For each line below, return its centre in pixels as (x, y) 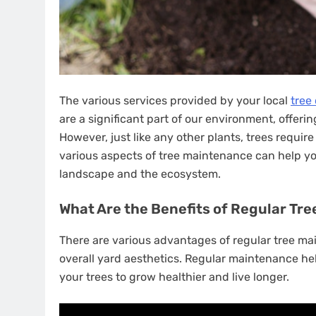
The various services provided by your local (175, 101)
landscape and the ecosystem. (140, 174)
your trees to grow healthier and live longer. (174, 277)
